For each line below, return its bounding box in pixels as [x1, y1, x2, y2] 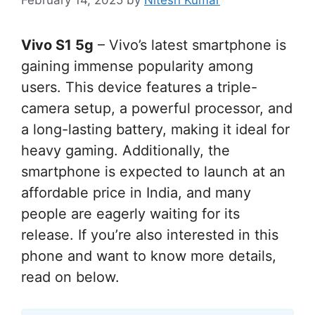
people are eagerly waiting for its [21, 205, 240, 222]
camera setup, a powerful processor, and [21, 99, 292, 117]
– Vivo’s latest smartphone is [94, 36, 286, 53]
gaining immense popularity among [21, 57, 253, 75]
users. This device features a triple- [21, 78, 257, 96]
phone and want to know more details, [21, 247, 276, 264]
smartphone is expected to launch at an [21, 162, 285, 180]
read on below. [21, 268, 120, 285]
